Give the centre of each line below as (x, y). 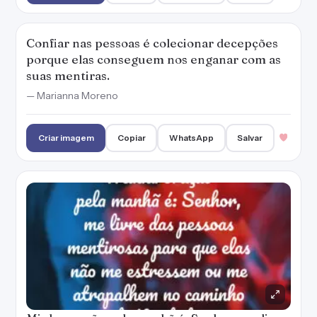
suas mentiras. (68, 75)
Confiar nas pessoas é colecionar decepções (152, 43)
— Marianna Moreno (72, 96)
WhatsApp (192, 138)
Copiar (131, 138)
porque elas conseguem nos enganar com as (154, 59)
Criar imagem (66, 138)
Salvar (250, 138)
